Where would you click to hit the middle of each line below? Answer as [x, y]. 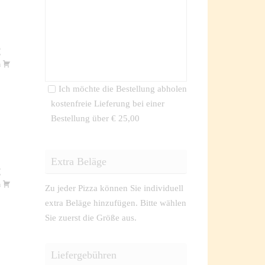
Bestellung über [81, 119]
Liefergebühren [84, 255]
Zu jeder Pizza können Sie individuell [114, 188]
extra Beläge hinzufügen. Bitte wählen [116, 203]
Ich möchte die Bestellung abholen [123, 89]
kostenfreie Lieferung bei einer [108, 104]
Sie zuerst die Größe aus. [91, 218]
